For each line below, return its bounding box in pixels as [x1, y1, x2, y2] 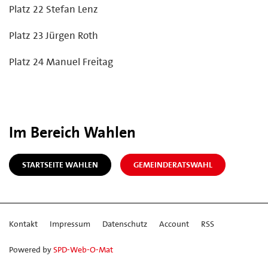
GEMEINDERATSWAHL [133, 159, 212, 170]
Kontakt [9, 218, 38, 229]
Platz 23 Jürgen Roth [9, 28, 98, 42]
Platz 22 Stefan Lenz [9, 2, 98, 16]
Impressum [50, 218, 90, 229]
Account [159, 218, 189, 229]
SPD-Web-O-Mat [53, 243, 113, 255]
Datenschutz [102, 218, 147, 229]
